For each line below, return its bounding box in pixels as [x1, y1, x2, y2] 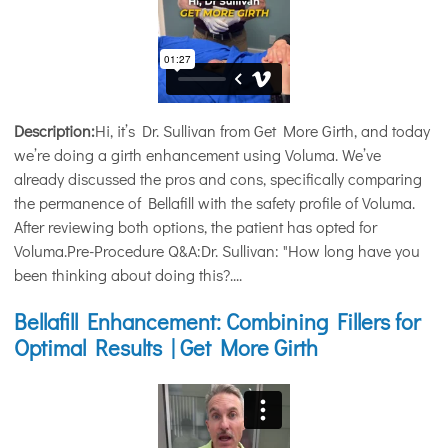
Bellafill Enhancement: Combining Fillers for [14, 307, 420, 337]
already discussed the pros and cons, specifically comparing [14, 168, 422, 190]
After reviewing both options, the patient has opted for [14, 216, 377, 238]
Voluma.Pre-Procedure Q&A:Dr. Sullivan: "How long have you [14, 240, 420, 262]
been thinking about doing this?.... [14, 264, 242, 286]
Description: [14, 120, 95, 142]
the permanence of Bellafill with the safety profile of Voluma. [14, 192, 415, 214]
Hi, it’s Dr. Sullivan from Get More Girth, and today [95, 120, 430, 142]
